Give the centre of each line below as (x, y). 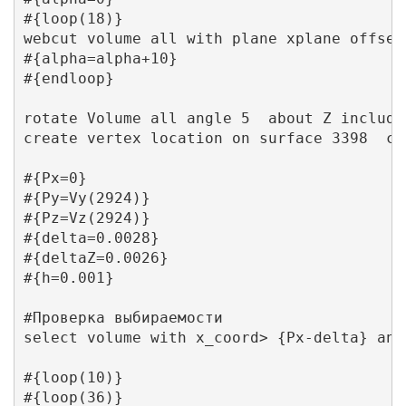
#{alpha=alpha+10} (100, 59)
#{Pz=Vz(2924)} (87, 218)
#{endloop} (68, 79)
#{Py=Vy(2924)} (87, 198)
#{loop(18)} (73, 19)
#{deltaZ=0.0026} (96, 258)
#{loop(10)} (73, 378)
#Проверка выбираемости (123, 318)
